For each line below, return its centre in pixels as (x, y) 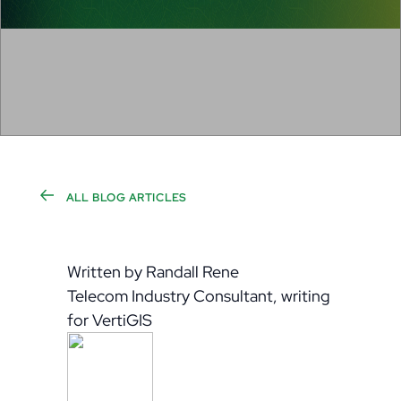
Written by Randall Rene (153, 272)
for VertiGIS (109, 320)
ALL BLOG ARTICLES (124, 198)
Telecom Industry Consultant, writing (198, 296)
